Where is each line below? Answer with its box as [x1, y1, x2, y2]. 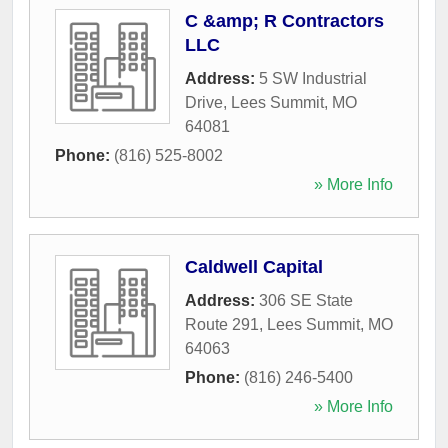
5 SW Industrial [259, 69, 367, 87]
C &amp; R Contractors [185, 10, 384, 31]
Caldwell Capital [185, 256, 323, 277]
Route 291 [185, 315, 259, 333]
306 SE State [259, 291, 353, 309]
